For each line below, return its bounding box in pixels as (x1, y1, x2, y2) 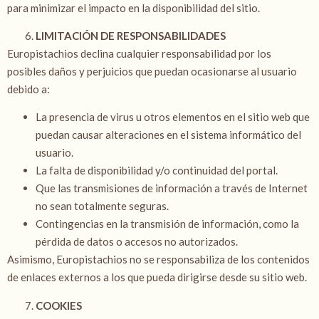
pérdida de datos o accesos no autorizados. (36, 235, 240, 249)
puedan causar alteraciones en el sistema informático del (36, 128, 301, 142)
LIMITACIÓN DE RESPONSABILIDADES (36, 28, 228, 42)
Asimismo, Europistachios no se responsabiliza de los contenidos (7, 253, 310, 266)
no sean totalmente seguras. (36, 199, 171, 213)
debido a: (7, 82, 52, 95)
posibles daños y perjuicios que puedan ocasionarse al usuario (7, 64, 297, 78)
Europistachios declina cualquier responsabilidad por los (7, 46, 271, 60)
